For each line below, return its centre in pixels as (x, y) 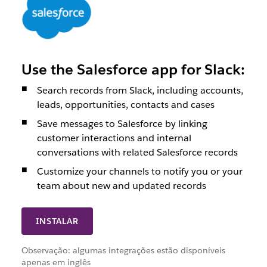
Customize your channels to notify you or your (139, 171)
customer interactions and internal (114, 138)
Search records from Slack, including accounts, (140, 90)
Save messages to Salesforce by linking (122, 123)
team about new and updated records (121, 185)
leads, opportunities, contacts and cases (125, 104)
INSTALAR (57, 221)
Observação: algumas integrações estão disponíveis (123, 250)
